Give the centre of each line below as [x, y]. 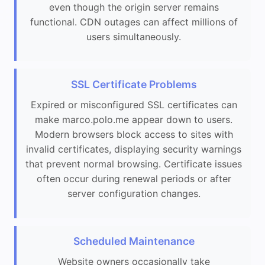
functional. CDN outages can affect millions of [134, 22]
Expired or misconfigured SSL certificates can [134, 105]
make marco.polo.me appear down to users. [134, 120]
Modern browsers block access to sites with [134, 135]
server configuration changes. [134, 194]
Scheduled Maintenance [134, 241]
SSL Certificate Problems [134, 85]
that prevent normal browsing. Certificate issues [134, 164]
